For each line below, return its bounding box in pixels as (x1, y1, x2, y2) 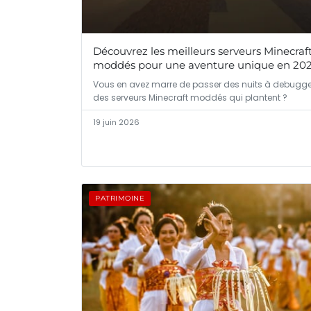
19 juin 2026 (93, 116, 140, 128)
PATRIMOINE (95, 194, 144, 203)
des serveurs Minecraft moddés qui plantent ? (93, 91, 287, 103)
